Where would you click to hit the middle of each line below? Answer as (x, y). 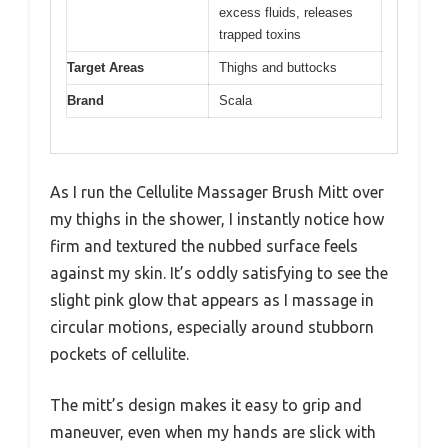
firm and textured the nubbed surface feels (204, 245)
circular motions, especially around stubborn (212, 326)
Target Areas (105, 68)
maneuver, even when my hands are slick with (213, 431)
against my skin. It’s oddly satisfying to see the (219, 272)
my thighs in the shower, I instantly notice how (217, 218)
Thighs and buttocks (278, 68)
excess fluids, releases (286, 13)
